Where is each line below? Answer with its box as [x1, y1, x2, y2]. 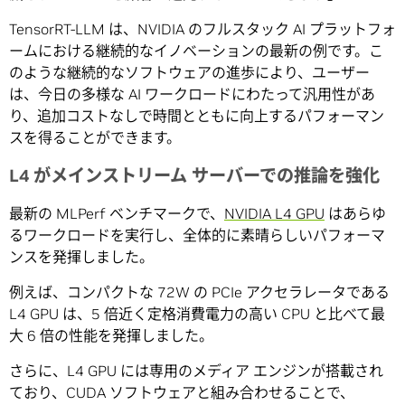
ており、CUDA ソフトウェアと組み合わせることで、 [9, 382, 354, 401]
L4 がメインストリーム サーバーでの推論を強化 [9, 164, 380, 186]
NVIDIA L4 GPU [224, 203, 325, 222]
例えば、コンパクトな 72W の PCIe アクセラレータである [9, 282, 390, 301]
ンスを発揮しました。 [9, 247, 154, 266]
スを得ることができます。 [9, 127, 181, 146]
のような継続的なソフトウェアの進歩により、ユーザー [9, 62, 370, 81]
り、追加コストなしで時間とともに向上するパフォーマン [9, 106, 384, 125]
